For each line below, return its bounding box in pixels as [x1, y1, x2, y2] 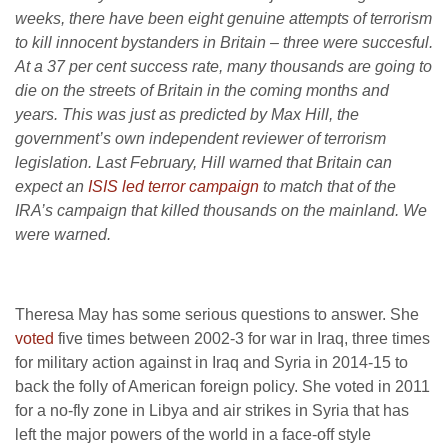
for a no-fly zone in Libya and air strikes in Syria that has [15, 402, 409, 419]
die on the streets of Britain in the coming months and [15, 82, 389, 99]
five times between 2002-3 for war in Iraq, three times [54, 330, 430, 347]
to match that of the [259, 178, 396, 195]
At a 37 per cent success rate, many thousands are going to [15, 58, 432, 75]
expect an [15, 178, 88, 195]
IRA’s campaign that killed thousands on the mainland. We [15, 202, 427, 219]
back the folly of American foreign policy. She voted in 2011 [15, 378, 430, 395]
